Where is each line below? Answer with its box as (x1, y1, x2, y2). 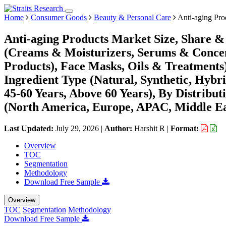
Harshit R (134, 124, 165, 133)
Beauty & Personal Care (94, 13, 171, 22)
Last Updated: (4, 124, 55, 133)
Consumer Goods (31, 13, 87, 22)
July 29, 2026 (55, 124, 99, 133)
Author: (104, 124, 134, 133)
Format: (171, 124, 201, 133)
